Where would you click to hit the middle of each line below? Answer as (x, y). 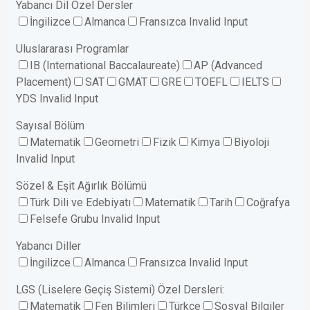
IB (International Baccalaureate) (105, 66)
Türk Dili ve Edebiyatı (80, 203)
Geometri (117, 143)
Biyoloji (252, 143)
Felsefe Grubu (64, 219)
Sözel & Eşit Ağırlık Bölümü (81, 186)
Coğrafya (268, 203)
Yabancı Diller (48, 246)
